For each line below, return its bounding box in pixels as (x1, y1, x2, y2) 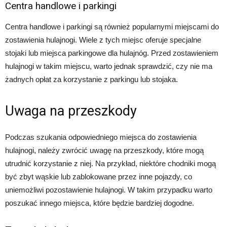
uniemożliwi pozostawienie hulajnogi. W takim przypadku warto (5, 185, 212, 194)
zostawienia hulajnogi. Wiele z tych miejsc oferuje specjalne (5, 35, 201, 44)
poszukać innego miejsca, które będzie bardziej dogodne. (5, 199, 194, 207)
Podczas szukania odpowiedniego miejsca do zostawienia (5, 133, 197, 141)
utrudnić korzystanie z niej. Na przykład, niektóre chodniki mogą (5, 159, 216, 168)
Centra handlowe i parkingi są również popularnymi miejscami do (5, 22, 219, 31)
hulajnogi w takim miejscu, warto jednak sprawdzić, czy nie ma (5, 62, 212, 70)
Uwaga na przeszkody (5, 103, 137, 119)
